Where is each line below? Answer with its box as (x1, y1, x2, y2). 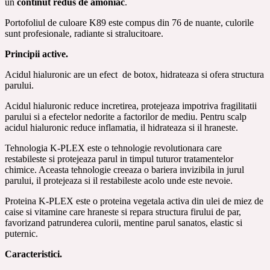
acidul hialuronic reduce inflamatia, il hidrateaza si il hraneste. (5, 122, 238, 133)
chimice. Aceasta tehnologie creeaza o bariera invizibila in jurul (5, 164, 244, 175)
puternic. (5, 228, 38, 239)
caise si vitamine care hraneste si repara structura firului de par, (5, 206, 241, 217)
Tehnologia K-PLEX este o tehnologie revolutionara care (5, 142, 222, 153)
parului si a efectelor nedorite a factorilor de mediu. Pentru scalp (5, 111, 246, 122)
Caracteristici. (5, 248, 62, 259)
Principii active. (5, 48, 68, 59)
